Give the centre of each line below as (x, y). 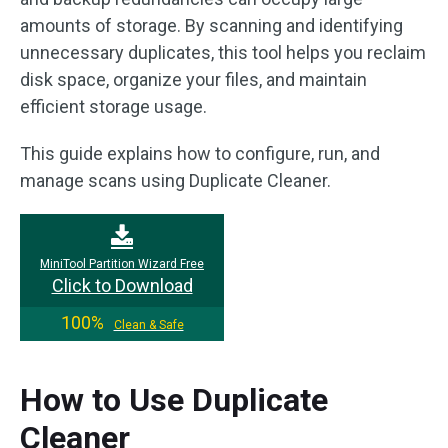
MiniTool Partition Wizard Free (122, 264)
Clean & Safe (148, 325)
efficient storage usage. (113, 106)
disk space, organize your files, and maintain (193, 79)
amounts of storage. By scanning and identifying (211, 25)
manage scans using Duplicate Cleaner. (175, 180)
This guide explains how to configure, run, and (200, 153)
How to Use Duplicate (174, 400)
